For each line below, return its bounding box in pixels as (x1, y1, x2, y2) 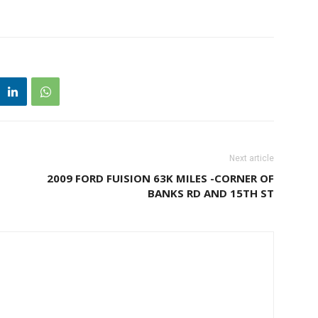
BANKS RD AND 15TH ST (148, 186, 274, 200)
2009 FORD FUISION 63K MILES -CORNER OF (47, 171, 274, 185)
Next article (229, 153, 274, 163)
